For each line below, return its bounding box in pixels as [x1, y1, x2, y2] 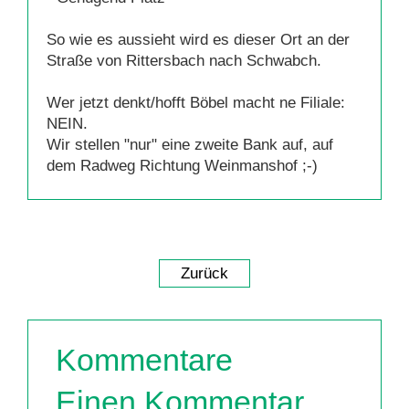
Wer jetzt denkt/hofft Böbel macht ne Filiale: [47, 94, 345, 111]
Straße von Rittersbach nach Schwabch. [47, 52, 321, 69]
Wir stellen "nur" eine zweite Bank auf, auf [47, 136, 333, 153]
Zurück [181, 265, 228, 282]
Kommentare [56, 342, 233, 377]
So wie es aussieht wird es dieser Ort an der [47, 31, 350, 48]
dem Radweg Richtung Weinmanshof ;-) [47, 157, 318, 174]
